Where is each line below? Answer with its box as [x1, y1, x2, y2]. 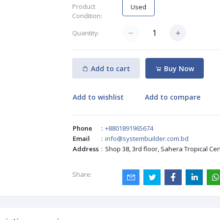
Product [72, 2, 95, 11]
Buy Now [162, 63, 194, 73]
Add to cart [90, 63, 130, 73]
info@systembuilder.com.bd [105, 134, 189, 143]
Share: [72, 170, 92, 179]
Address [72, 144, 99, 154]
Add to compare [145, 92, 201, 102]
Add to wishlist [72, 92, 124, 102]
